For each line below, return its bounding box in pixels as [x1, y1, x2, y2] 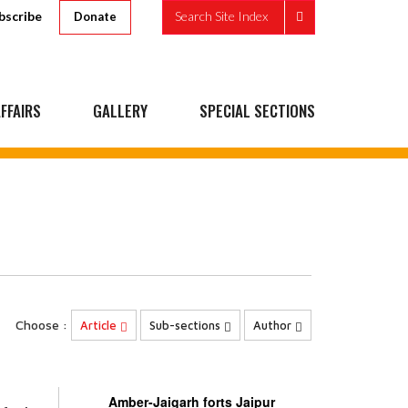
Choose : [15, 317, 67, 332]
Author [253, 318, 295, 332]
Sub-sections [149, 318, 224, 332]
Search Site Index [175, 8, 268, 25]
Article [80, 318, 120, 332]
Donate [74, 9, 117, 24]
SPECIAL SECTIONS [199, 99, 315, 122]
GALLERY [93, 99, 148, 122]
